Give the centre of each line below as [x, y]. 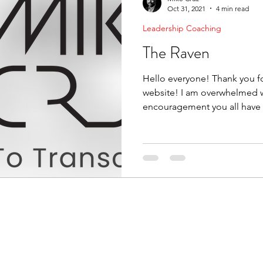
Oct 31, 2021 [186, 8]
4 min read [232, 8]
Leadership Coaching [182, 28]
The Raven [176, 53]
